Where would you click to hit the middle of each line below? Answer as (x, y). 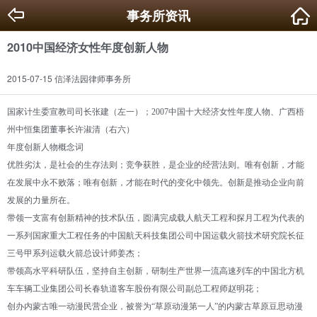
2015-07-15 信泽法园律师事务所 (93, 78)
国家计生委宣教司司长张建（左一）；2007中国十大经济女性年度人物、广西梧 (156, 112)
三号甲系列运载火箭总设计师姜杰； (75, 253)
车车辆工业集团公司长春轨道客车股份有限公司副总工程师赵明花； (134, 289)
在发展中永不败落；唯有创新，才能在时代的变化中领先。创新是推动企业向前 (156, 183)
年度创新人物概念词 (45, 147)
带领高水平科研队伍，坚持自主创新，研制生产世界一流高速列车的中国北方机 (156, 271)
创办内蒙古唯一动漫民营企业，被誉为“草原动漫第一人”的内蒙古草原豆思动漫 (155, 306)
